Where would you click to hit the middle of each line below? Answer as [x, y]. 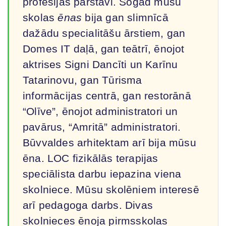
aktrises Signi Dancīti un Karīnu [100, 64]
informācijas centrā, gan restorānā [107, 95]
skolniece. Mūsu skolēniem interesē [111, 189]
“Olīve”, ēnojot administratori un [100, 111]
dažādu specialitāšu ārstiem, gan [104, 33]
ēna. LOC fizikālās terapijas [91, 158]
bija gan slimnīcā [125, 17]
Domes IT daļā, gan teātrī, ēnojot [104, 48]
